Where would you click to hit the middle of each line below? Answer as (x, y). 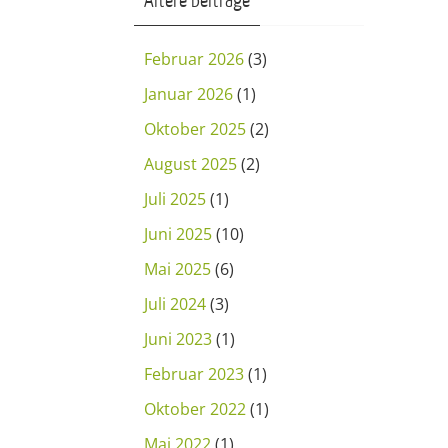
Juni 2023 (178, 339)
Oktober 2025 (195, 129)
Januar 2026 (188, 94)
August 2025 (190, 164)
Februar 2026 (194, 59)
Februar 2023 (194, 374)
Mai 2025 (177, 269)
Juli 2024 (175, 304)
